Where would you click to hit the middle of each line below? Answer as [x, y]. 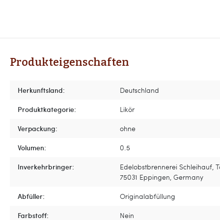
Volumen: [32, 147]
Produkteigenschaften [69, 62]
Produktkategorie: [47, 109]
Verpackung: [38, 128]
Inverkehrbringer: [46, 166]
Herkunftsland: [41, 90]
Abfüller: [31, 196]
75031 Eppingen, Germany [162, 177]
